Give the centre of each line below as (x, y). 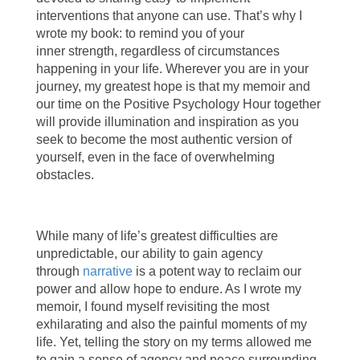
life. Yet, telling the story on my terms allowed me (174, 342)
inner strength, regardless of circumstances (157, 51)
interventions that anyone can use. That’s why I (169, 15)
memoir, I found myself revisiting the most (152, 306)
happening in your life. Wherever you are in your (172, 68)
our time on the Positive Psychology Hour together (178, 104)
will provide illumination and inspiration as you (167, 121)
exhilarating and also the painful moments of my (171, 324)
